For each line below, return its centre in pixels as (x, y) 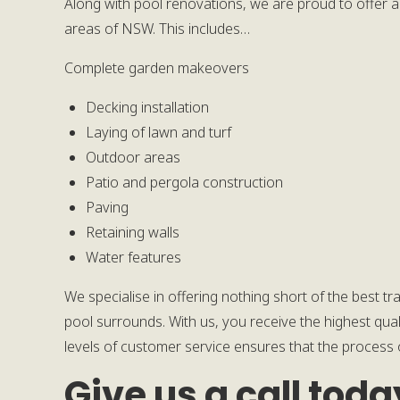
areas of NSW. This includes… (157, 29)
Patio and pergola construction (184, 182)
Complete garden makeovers (157, 68)
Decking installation (147, 107)
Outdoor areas (133, 157)
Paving (107, 207)
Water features (133, 257)
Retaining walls (133, 232)
